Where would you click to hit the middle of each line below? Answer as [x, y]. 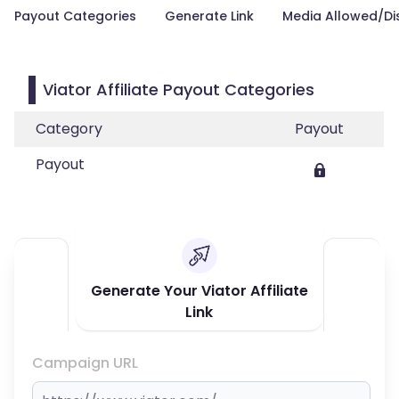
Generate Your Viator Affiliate [199, 291]
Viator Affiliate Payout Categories [179, 90]
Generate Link [209, 16]
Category [69, 129]
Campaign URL [85, 363]
